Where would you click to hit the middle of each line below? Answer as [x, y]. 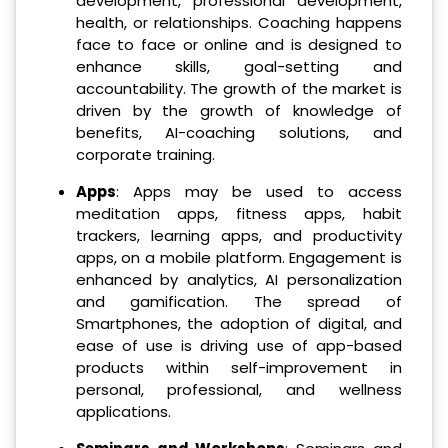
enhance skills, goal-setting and [238, 67]
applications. [123, 411]
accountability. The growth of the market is [238, 89]
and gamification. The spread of [238, 301]
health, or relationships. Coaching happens [238, 23]
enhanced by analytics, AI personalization [238, 279]
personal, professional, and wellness [238, 389]
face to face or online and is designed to [238, 45]
